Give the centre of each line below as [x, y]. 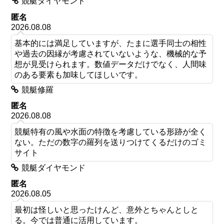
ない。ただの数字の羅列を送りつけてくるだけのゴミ [111, 142]
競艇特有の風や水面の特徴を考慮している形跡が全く [111, 131]
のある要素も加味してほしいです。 [79, 74]
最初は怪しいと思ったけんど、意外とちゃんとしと [107, 210]
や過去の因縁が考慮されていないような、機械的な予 [111, 53]
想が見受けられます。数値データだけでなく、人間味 [111, 64]
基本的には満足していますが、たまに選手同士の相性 [111, 43]
